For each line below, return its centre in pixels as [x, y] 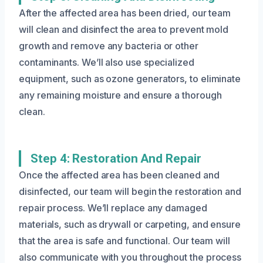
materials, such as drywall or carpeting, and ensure [130, 224]
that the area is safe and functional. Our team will [124, 240]
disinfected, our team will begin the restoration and [130, 191]
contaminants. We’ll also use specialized [107, 62]
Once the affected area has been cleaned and [119, 175]
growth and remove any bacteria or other [109, 45]
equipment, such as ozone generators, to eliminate [130, 78]
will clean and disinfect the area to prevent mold [124, 29]
